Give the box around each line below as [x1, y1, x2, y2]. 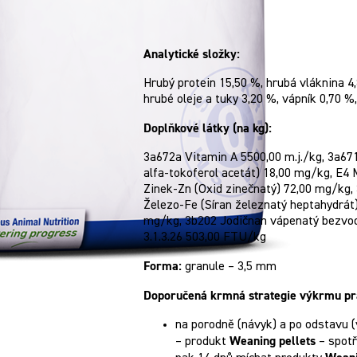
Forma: [143, 257, 182, 274]
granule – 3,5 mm [182, 260, 277, 273]
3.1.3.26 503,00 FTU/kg [143, 230, 266, 244]
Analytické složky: [143, 45, 240, 62]
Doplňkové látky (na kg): [143, 120, 272, 136]
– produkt [175, 335, 229, 348]
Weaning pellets [229, 332, 316, 349]
